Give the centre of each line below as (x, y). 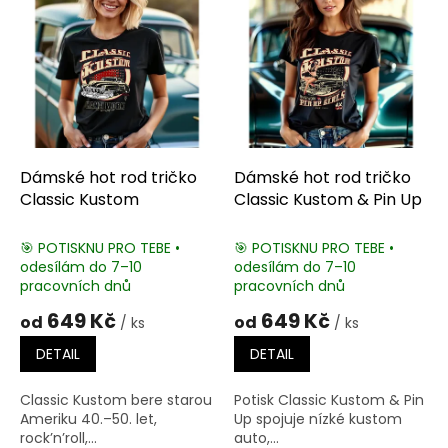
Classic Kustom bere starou (116, 399)
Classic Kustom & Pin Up (328, 199)
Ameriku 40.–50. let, (88, 418)
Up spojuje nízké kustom (318, 418)
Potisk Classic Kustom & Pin (329, 399)
